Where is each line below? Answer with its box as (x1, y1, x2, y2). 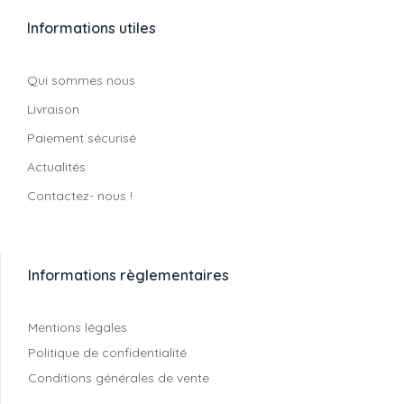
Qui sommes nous (27, 72, 135, 88)
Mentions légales (28, 319, 127, 335)
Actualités (27, 159, 86, 175)
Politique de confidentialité (28, 344, 187, 361)
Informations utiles (27, 19, 156, 37)
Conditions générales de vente (28, 370, 209, 386)
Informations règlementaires (28, 266, 229, 284)
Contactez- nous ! (27, 188, 133, 204)
